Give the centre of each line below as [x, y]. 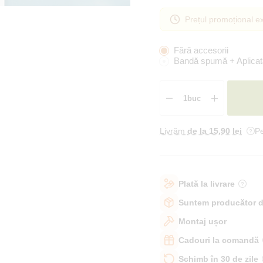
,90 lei [230, 131]
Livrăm [173, 131]
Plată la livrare [207, 183]
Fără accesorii [201, 50]
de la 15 [203, 131]
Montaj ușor [203, 221]
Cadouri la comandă [219, 240]
